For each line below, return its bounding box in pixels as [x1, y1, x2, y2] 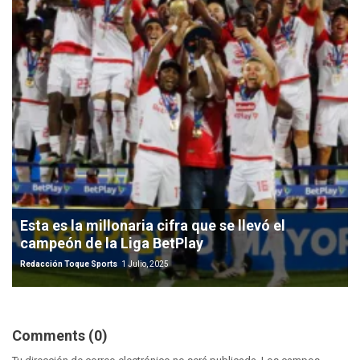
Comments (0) [12, 326, 108, 344]
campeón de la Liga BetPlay [20, 234, 203, 252]
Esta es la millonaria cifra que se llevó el [20, 216, 285, 234]
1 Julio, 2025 [121, 259, 169, 268]
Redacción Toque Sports [20, 259, 119, 268]
